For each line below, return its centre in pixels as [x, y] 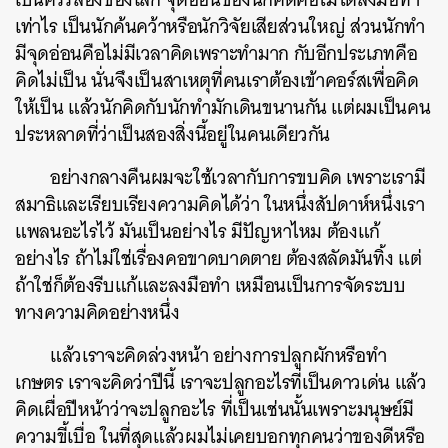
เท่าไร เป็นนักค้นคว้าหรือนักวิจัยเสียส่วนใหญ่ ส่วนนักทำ [220, 27]
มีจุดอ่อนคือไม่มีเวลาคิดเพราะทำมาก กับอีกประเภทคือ [216, 54]
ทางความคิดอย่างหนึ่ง [97, 313]
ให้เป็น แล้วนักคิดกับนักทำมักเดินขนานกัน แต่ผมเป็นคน [223, 108]
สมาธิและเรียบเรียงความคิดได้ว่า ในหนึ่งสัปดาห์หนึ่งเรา [220, 205]
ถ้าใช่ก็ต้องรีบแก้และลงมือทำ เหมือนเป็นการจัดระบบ [210, 286]
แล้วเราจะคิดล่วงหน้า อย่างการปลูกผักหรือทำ [218, 356]
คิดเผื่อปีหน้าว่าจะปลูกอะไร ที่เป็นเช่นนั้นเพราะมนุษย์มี [214, 410]
